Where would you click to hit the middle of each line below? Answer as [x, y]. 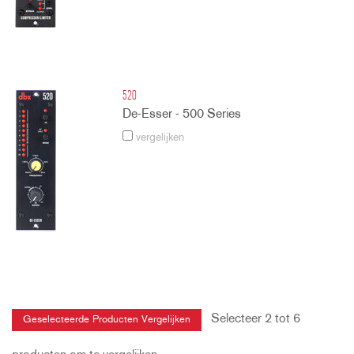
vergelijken [159, 137]
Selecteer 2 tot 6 [251, 319]
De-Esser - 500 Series [182, 114]
